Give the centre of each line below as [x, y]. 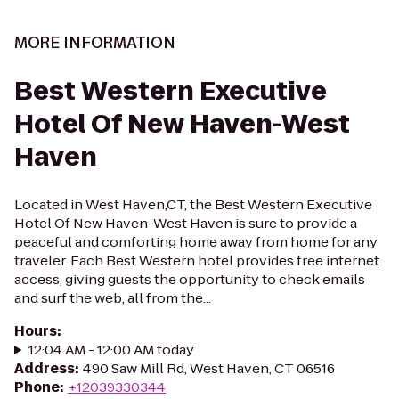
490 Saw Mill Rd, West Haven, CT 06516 [209, 368]
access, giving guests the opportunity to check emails [190, 279]
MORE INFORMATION [95, 43]
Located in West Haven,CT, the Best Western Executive [193, 204]
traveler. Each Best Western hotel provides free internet [197, 261]
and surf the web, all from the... [113, 298]
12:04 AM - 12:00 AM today [111, 350]
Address [45, 368]
